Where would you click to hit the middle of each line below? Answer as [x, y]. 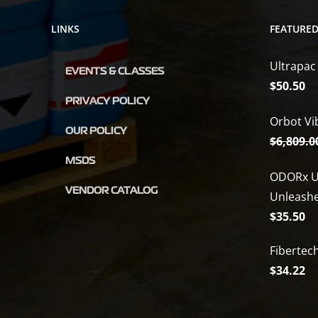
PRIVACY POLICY [108, 102]
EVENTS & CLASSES [115, 72]
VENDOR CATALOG [111, 191]
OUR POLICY [96, 131]
